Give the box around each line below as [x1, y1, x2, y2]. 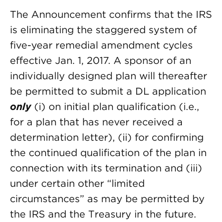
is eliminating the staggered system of [10, 24, 197, 36]
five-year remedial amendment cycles [10, 39, 193, 51]
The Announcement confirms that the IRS [10, 8, 212, 20]
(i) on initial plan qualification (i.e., [31, 101, 199, 112]
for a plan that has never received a [10, 116, 183, 128]
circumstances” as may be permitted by [10, 193, 205, 205]
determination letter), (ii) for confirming [10, 131, 204, 143]
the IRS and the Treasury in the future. [10, 208, 196, 220]
